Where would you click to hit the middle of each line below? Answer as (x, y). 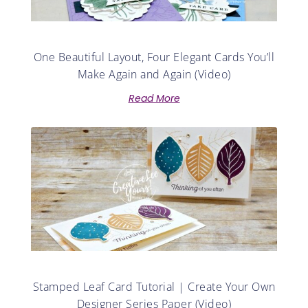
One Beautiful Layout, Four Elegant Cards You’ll (154, 57)
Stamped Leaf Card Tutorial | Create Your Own (154, 286)
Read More (154, 99)
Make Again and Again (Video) (154, 75)
